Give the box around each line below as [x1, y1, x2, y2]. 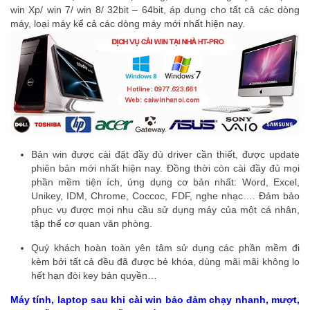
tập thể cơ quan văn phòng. [31, 218, 152, 230]
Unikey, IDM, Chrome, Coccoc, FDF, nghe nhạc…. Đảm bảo [31, 190, 300, 202]
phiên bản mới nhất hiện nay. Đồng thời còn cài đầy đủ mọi [31, 163, 300, 174]
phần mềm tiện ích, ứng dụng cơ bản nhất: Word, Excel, [31, 176, 300, 188]
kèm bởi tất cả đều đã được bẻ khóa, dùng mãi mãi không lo [31, 256, 300, 268]
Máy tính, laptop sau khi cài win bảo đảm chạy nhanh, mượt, [10, 294, 300, 306]
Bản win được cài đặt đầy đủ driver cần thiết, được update [31, 149, 300, 161]
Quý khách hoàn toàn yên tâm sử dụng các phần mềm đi [31, 242, 300, 254]
